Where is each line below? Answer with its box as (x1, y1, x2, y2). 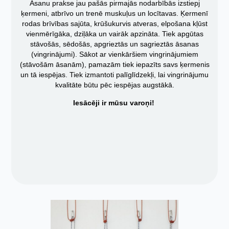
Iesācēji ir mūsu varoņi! (73, 98, 156, 107)
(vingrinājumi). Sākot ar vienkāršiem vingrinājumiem (31, 50, 198, 59)
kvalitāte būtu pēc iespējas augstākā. (55, 81, 174, 89)
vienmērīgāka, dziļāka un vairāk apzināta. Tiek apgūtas (26, 30, 203, 38)
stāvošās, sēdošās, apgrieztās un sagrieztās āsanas (30, 40, 199, 49)
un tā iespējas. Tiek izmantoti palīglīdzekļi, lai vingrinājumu (20, 71, 209, 79)
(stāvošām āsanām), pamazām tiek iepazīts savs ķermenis (19, 60, 210, 69)
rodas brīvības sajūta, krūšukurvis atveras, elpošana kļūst (21, 19, 208, 28)
